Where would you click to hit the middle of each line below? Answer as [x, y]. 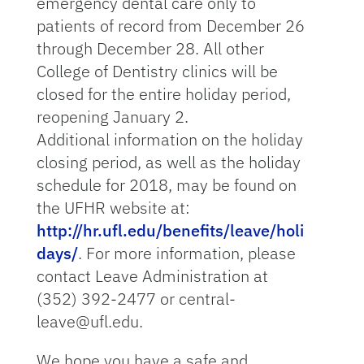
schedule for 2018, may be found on [166, 185]
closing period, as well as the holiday [168, 162]
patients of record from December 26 [170, 26]
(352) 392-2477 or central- [136, 299]
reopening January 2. [112, 117]
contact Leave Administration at [152, 276]
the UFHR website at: [113, 208]
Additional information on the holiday [169, 139]
